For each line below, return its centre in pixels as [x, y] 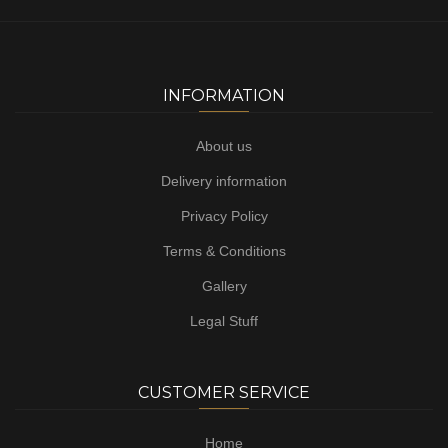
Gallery [224, 286]
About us [224, 146]
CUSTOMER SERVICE [224, 392]
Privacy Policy [224, 216]
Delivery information [224, 181]
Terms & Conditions [224, 251]
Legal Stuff [224, 321]
